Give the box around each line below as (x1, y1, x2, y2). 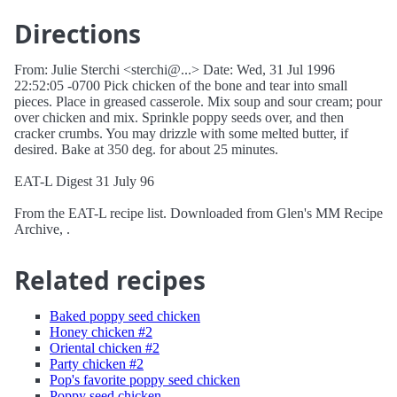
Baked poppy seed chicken (50, 308, 200, 323)
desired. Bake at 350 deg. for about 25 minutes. (14, 142, 278, 157)
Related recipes (14, 263, 206, 297)
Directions (14, 17, 141, 51)
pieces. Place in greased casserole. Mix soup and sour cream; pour (14, 94, 382, 109)
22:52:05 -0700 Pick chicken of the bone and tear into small (14, 78, 347, 93)
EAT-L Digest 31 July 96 (14, 174, 154, 189)
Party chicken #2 (50, 356, 144, 371)
